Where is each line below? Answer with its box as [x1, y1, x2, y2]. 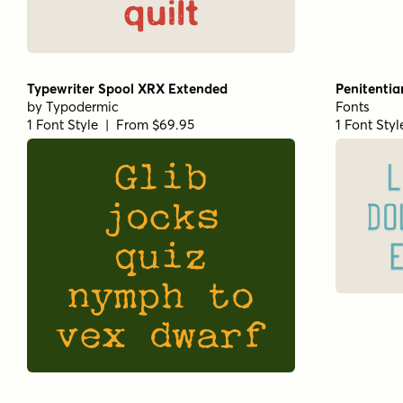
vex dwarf [56, 312, 266, 356]
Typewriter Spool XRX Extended [27, 79, 228, 97]
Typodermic [46, 97, 119, 115]
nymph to [67, 273, 255, 317]
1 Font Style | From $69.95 [27, 115, 194, 133]
